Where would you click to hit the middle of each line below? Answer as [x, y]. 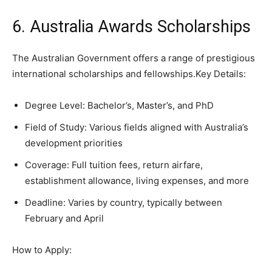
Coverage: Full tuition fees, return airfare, [114, 165]
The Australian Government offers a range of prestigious [134, 58]
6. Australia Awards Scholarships [131, 27]
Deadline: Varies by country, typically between [124, 203]
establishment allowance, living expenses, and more [137, 181]
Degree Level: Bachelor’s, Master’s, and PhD [119, 106]
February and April [64, 219]
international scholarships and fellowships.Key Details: [129, 74]
